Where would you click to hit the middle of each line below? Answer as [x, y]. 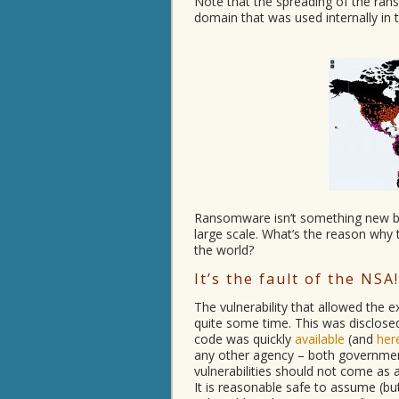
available [320, 339]
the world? [224, 250]
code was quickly [244, 339]
